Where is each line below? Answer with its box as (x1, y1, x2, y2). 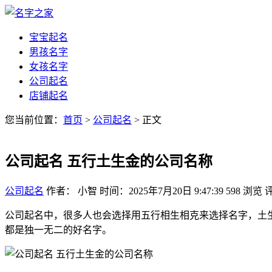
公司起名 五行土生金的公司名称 (5, 153, 212, 169)
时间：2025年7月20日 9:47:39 (100, 185, 223, 196)
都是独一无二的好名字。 (5, 224, 112, 235)
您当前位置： (5, 115, 63, 125)
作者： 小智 (46, 185, 97, 196)
